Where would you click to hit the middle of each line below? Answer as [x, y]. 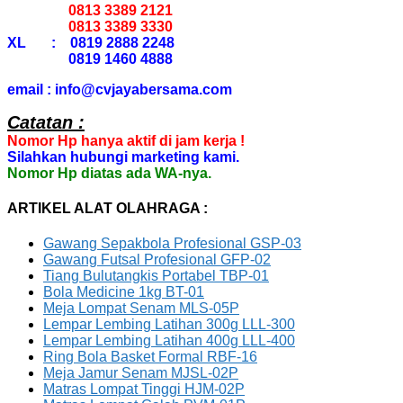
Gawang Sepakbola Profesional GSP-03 [172, 244]
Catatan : [46, 122]
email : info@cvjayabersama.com [120, 89]
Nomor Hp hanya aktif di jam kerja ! [126, 140]
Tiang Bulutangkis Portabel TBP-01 [156, 276]
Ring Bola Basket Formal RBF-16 [150, 357]
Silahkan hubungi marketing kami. [123, 157]
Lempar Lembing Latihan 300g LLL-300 [169, 325]
